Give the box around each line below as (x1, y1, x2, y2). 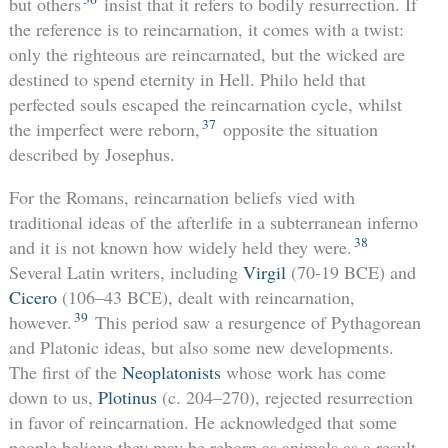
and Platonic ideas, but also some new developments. (8, 334, 394, 359)
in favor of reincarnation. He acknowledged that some (8, 409, 397, 434)
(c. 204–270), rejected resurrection (156, 384, 413, 409)
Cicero (8, 284, 57, 309)
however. (8, 309, 72, 334)
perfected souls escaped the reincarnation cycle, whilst (8, 91, 402, 116)
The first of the (8, 359, 122, 384)
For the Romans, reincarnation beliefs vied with (8, 184, 355, 209)
